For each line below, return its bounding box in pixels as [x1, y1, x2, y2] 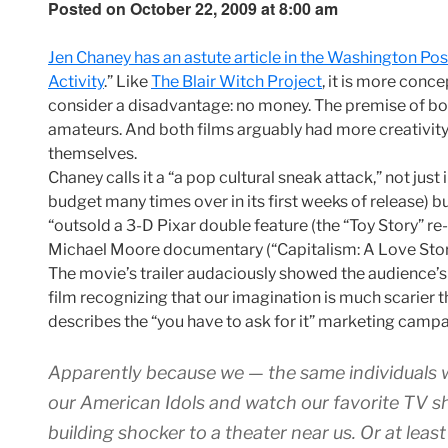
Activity [48, 72, 104, 92]
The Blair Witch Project [151, 72, 322, 92]
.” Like [104, 72, 151, 92]
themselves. [48, 144, 137, 164]
